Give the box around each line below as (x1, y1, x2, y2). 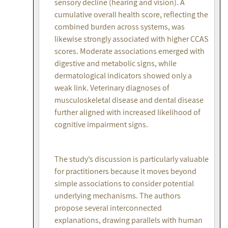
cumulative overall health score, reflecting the (54, 9, 208, 20)
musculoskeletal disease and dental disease (54, 95, 204, 106)
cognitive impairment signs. (54, 119, 148, 130)
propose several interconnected (54, 203, 162, 214)
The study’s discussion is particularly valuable (54, 154, 209, 165)
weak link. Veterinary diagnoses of (54, 82, 169, 94)
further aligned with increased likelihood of (54, 107, 201, 118)
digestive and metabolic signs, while (54, 58, 177, 69)
